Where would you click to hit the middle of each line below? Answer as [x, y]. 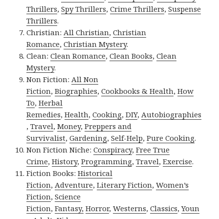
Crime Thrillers [137, 9]
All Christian [87, 33]
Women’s [173, 185]
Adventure [74, 185]
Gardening [88, 138]
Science [68, 197]
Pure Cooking [171, 138]
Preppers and [108, 126]
